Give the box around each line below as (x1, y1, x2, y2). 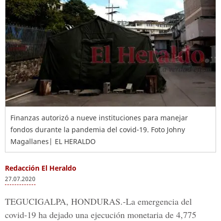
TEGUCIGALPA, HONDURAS (5, 195, 120, 207)
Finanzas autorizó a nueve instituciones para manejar (10, 113, 188, 122)
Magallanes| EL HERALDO (10, 137, 96, 146)
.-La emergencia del (120, 195, 192, 207)
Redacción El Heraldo (5, 163, 76, 173)
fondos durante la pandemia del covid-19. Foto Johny (10, 125, 185, 134)
